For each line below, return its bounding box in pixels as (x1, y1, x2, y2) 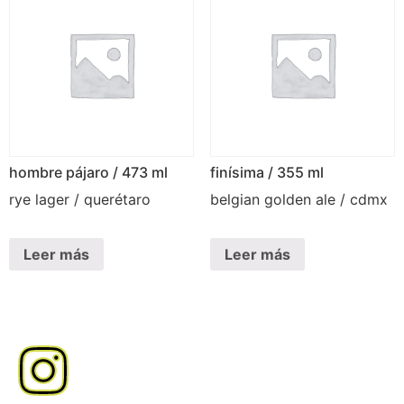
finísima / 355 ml (209, 163, 324, 182)
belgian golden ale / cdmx (209, 190, 388, 209)
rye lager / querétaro (9, 190, 151, 209)
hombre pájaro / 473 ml (9, 163, 168, 182)
